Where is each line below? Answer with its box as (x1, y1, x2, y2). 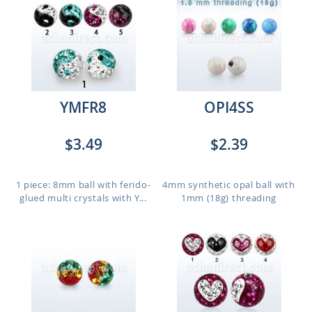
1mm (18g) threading (181, 192, 276, 204)
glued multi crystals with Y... (19, 192, 147, 204)
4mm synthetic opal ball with (162, 178, 295, 191)
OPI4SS (203, 97, 254, 117)
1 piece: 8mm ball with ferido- (15, 178, 151, 191)
